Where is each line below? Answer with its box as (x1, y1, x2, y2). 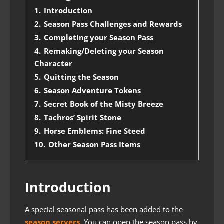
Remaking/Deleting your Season (44, 46, 164, 56)
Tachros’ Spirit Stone (44, 112, 121, 122)
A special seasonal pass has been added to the (25, 204, 183, 214)
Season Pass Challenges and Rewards (44, 19, 182, 29)
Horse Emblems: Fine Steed (44, 126, 145, 136)
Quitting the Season (44, 72, 119, 82)
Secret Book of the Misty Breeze (44, 99, 163, 109)
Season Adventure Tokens (44, 85, 141, 95)
